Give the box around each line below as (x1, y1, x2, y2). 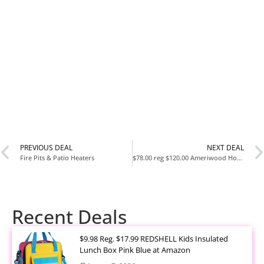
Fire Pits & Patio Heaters (20, 153, 94, 163)
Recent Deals (12, 203, 127, 229)
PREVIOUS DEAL (20, 143, 72, 153)
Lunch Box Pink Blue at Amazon (80, 244, 190, 255)
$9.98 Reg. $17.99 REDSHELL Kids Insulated (80, 233, 228, 244)
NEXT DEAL (207, 143, 244, 153)
